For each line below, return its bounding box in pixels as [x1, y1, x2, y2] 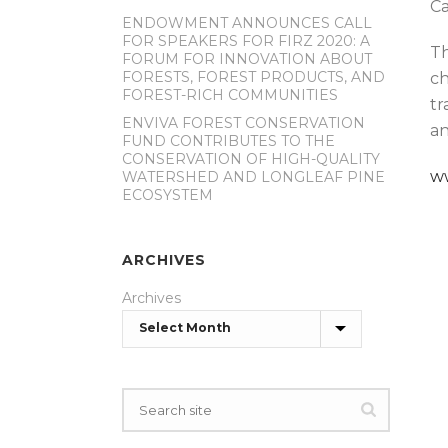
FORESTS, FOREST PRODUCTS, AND [122, 68, 385, 86]
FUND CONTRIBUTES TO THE [122, 132, 335, 150]
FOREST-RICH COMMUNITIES [122, 86, 338, 104]
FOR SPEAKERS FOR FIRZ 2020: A [122, 32, 370, 50]
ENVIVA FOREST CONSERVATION [122, 114, 365, 132]
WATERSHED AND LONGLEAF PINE [122, 168, 385, 186]
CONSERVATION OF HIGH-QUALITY [122, 150, 380, 168]
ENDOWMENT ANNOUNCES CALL [122, 14, 372, 32]
